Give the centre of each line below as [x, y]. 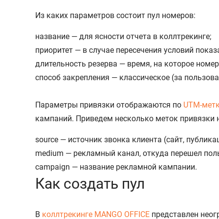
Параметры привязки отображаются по [109, 105]
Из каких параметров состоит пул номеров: [115, 15]
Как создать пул [90, 183]
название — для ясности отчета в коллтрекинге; [123, 36]
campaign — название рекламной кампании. [116, 167]
